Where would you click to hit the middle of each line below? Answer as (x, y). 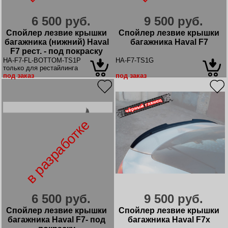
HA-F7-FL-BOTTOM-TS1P (42, 60)
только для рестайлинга (40, 68)
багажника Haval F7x (169, 220)
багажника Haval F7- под (56, 220)
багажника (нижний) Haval (56, 42)
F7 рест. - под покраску (56, 51)
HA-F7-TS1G (135, 60)
